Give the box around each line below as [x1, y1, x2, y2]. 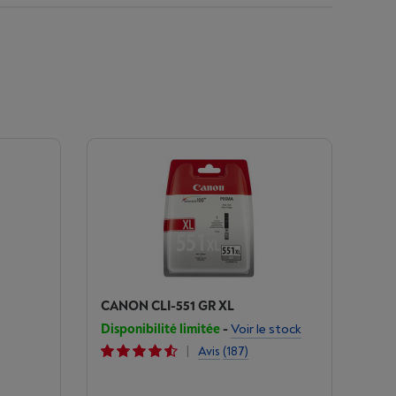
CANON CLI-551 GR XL [100, 298, 234, 315]
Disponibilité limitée [100, 321, 220, 338]
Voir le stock [230, 321, 301, 338]
